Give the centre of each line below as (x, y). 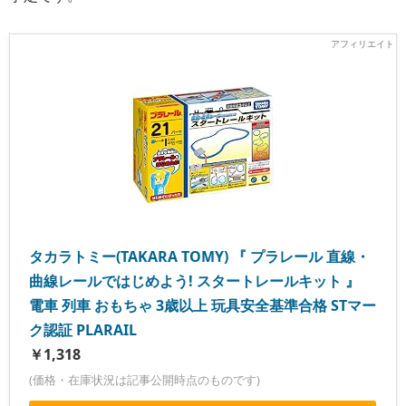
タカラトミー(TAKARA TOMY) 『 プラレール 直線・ (200, 256)
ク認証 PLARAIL (83, 329)
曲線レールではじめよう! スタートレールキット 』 (195, 280)
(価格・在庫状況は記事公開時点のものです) (145, 379)
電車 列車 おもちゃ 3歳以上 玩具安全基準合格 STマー (203, 305)
